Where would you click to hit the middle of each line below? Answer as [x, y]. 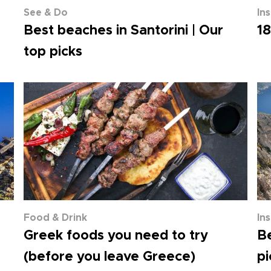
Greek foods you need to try [116, 236]
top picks [53, 52]
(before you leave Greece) [110, 257]
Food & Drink [56, 218]
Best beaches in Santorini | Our [124, 31]
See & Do [46, 13]
